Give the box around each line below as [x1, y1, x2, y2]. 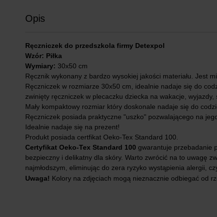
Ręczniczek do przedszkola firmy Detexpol [25, 42, 165, 49]
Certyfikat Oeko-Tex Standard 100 [25, 143, 136, 151]
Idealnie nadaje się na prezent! [25, 123, 120, 131]
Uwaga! [25, 174, 50, 182]
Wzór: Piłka [25, 52, 62, 60]
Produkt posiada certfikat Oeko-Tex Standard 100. [25, 133, 178, 141]
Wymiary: [25, 62, 56, 70]
